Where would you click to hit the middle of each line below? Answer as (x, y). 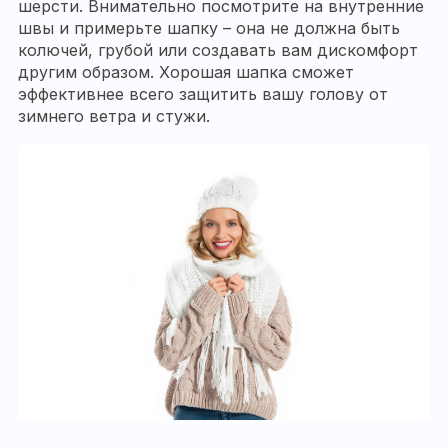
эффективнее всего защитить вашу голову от (203, 94)
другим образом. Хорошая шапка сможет (186, 72)
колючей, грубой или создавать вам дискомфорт (218, 50)
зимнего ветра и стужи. (114, 116)
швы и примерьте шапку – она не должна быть (209, 28)
